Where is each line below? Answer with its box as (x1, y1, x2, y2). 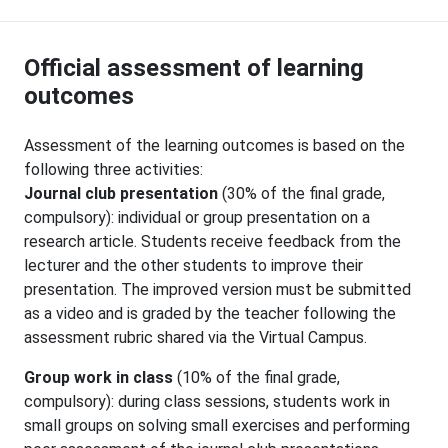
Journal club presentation (24, 183, 218, 203)
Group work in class (24, 367, 173, 387)
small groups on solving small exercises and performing (24, 415, 410, 435)
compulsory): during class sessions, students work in (24, 391, 390, 411)
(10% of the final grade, (173, 367, 340, 387)
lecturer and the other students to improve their (24, 255, 363, 275)
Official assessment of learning (24, 53, 364, 82)
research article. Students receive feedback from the (24, 231, 401, 251)
